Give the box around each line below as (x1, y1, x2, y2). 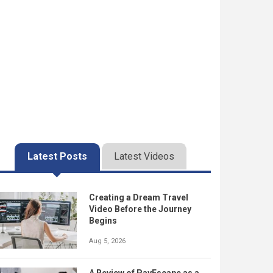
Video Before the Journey (89, 204, 191, 214)
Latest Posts (27, 151, 87, 162)
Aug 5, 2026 (89, 237, 126, 245)
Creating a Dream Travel (89, 193, 188, 202)
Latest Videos (113, 151, 174, 162)
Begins (89, 216, 117, 225)
